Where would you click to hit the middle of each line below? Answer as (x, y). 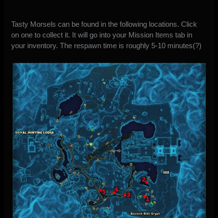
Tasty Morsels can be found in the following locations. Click (104, 24)
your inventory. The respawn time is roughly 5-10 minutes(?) (107, 46)
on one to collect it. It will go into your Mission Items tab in (102, 35)
